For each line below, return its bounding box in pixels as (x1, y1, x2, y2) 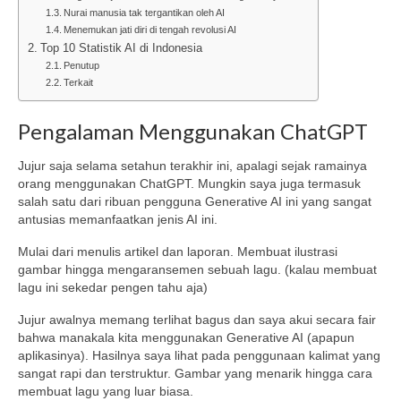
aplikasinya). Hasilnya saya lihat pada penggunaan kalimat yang (18, 348, 380, 363)
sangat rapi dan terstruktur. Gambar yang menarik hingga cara (18, 366, 372, 381)
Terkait (64, 76, 94, 88)
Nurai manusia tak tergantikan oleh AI (64, 6, 226, 18)
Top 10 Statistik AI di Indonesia (39, 41, 202, 55)
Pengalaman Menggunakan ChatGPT (18, 117, 368, 144)
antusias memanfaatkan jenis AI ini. (18, 212, 218, 227)
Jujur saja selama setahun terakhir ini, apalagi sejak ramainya (18, 158, 367, 174)
